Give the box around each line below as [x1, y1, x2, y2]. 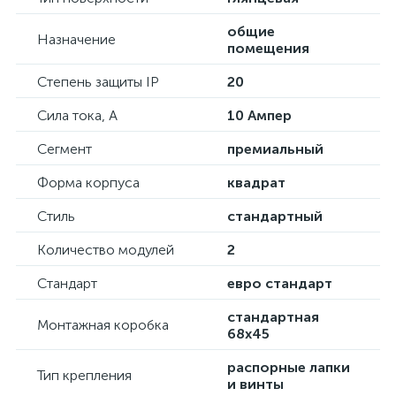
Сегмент [37, 141, 92, 157]
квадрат [227, 174, 286, 191]
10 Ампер [227, 107, 292, 124]
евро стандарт [227, 275, 332, 292]
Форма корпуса [37, 174, 140, 191]
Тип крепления [37, 367, 132, 384]
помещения [227, 40, 309, 57]
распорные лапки [227, 359, 350, 376]
